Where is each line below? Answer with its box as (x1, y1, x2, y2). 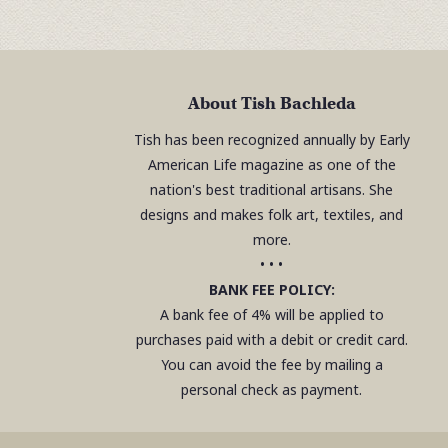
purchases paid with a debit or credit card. (135, 330, 408, 349)
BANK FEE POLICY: (208, 280, 335, 299)
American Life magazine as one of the (147, 155, 396, 174)
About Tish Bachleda (187, 93, 356, 114)
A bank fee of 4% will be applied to (159, 305, 384, 324)
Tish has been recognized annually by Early (133, 130, 410, 149)
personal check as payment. (181, 380, 363, 399)
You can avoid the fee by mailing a (160, 355, 383, 374)
